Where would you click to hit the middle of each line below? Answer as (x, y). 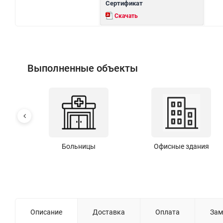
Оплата (167, 212)
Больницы (79, 146)
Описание (46, 212)
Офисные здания (181, 146)
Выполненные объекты (83, 68)
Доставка (109, 212)
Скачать (126, 16)
